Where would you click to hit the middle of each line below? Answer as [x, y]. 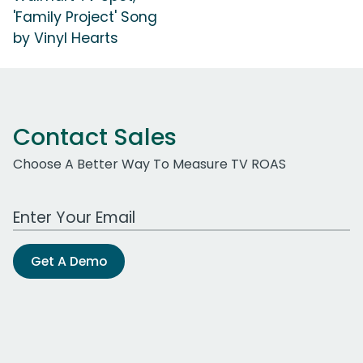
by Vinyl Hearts [66, 38]
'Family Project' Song [85, 17]
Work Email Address [75, 208]
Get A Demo [69, 261]
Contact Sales [95, 137]
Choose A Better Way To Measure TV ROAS [149, 164]
